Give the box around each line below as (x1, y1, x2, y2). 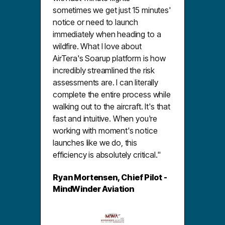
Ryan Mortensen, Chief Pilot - (53, 172, 167, 182)
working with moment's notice (53, 125, 158, 136)
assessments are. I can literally (53, 77, 158, 87)
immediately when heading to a (53, 29, 161, 39)
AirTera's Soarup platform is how (53, 53, 166, 63)
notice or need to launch (53, 17, 139, 27)
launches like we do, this (53, 137, 137, 148)
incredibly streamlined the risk (53, 65, 155, 75)
